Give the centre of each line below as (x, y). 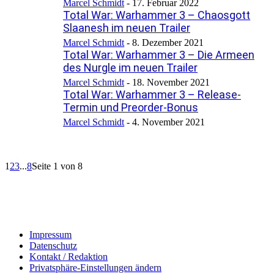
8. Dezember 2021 (168, 42)
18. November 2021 (171, 82)
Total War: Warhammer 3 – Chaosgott (157, 15)
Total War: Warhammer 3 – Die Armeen (159, 54)
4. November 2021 (168, 122)
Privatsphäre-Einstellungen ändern (95, 267)
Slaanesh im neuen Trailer (127, 28)
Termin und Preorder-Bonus (131, 107)
